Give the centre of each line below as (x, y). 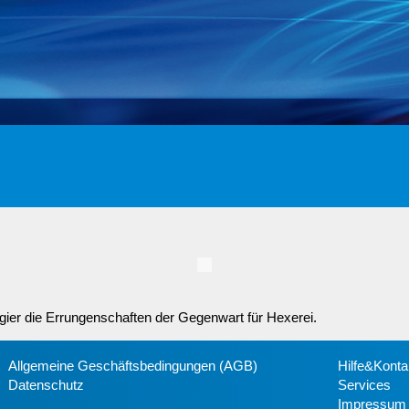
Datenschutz (47, 385)
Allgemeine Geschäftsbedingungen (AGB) (133, 366)
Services (364, 385)
